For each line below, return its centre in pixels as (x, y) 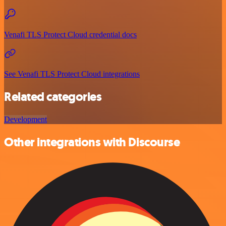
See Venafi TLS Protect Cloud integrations (72, 74)
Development (25, 120)
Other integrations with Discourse (92, 143)
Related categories (53, 97)
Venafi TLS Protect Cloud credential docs (70, 35)
